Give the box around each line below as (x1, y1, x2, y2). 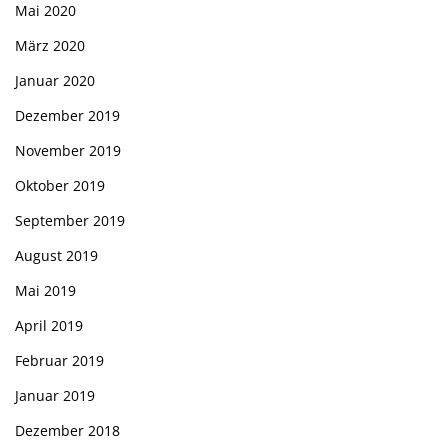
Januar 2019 (15, 386, 95, 406)
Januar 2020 (15, 71, 95, 91)
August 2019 (15, 246, 98, 266)
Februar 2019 (15, 351, 104, 371)
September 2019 (15, 211, 125, 231)
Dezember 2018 (15, 421, 120, 441)
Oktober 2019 (15, 176, 105, 196)
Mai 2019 (15, 281, 76, 301)
